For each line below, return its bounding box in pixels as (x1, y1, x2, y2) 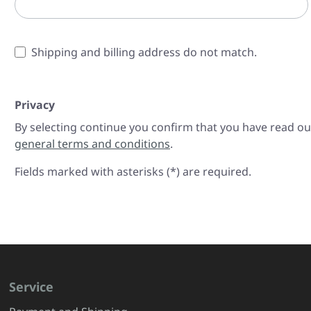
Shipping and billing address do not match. (31, 44, 257, 60)
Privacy (15, 97, 55, 112)
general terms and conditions (15, 136, 170, 151)
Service (9, 278, 54, 296)
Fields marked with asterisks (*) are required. (15, 164, 251, 179)
